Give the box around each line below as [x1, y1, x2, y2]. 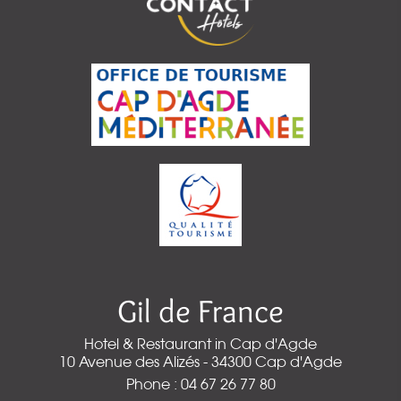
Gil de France [117, 290, 284, 330]
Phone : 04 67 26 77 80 [125, 374, 276, 393]
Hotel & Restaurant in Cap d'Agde [84, 334, 317, 353]
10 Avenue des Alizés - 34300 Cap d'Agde [59, 352, 342, 371]
